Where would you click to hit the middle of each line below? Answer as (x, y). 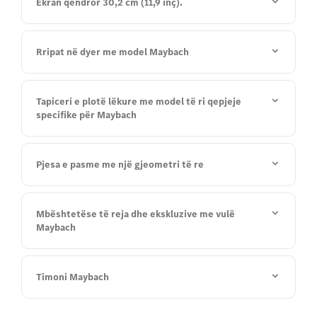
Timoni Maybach (73, 277)
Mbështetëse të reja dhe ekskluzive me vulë (136, 214)
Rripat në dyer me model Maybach (113, 52)
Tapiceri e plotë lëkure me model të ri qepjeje (139, 102)
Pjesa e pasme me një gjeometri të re (120, 165)
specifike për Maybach (86, 115)
